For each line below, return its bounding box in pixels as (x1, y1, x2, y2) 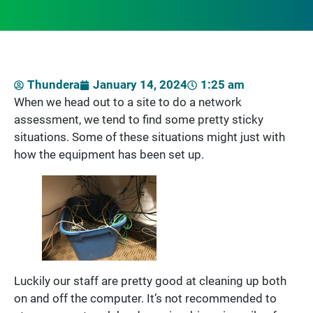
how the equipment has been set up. (14, 147, 204, 162)
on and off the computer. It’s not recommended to (14, 291, 277, 306)
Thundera (27, 78, 80, 92)
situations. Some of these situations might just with (14, 130, 285, 145)
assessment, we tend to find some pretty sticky (14, 112, 263, 127)
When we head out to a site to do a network (14, 95, 242, 110)
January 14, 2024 (93, 78, 187, 92)
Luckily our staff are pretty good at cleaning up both (14, 274, 286, 289)
